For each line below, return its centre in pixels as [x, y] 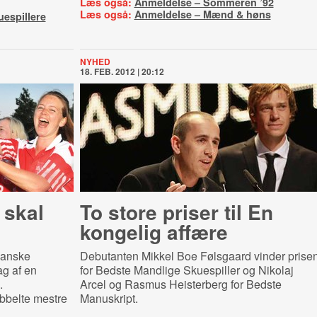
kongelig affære [154, 232]
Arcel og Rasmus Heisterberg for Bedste [180, 284]
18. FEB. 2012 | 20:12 [122, 71]
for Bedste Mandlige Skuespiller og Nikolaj [186, 270]
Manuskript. [109, 298]
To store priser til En [176, 212]
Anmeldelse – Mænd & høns [202, 14]
